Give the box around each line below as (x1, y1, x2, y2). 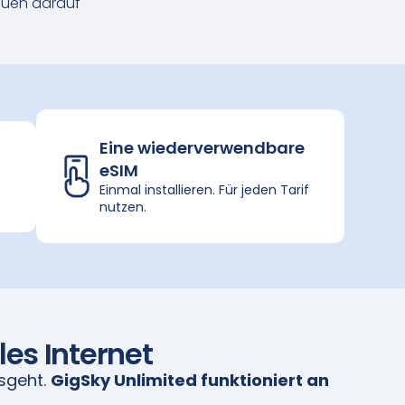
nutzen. (99, 198, 147, 217)
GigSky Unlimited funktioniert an (50, 369, 329, 392)
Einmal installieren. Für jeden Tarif (99, 181, 310, 200)
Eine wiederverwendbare (99, 137, 306, 160)
